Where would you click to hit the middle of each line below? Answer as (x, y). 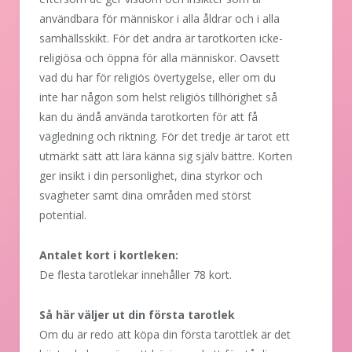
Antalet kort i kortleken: (109, 255)
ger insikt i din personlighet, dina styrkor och (151, 176)
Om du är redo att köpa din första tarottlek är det (165, 335)
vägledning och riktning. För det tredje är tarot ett (165, 137)
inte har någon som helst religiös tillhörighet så (158, 97)
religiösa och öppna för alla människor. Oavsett (159, 58)
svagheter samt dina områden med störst (145, 196)
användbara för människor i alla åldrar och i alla (159, 19)
